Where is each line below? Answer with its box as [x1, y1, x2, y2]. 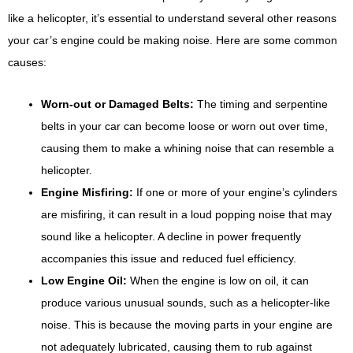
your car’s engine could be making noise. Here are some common [8, 34, 337, 47]
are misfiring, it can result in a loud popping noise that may [41, 207, 332, 221]
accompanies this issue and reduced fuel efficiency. [41, 251, 296, 265]
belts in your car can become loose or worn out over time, [41, 119, 328, 132]
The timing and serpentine [194, 97, 328, 110]
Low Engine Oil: [41, 273, 127, 287]
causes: [8, 56, 46, 69]
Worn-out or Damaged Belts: [41, 97, 194, 110]
